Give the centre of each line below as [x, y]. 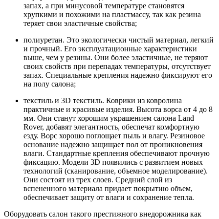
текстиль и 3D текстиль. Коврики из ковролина [103, 100]
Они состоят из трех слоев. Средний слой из [98, 179]
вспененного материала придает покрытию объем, [108, 188]
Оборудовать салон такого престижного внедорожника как [103, 214]
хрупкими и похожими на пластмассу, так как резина [112, 14]
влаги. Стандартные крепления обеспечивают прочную [117, 153]
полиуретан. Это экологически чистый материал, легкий [119, 40]
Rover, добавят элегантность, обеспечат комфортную [111, 127]
